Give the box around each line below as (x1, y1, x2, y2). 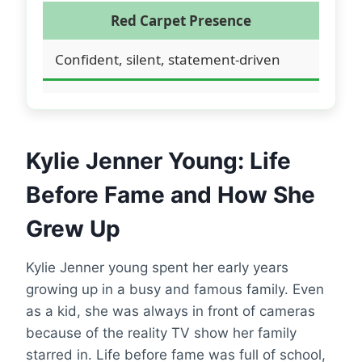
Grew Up (26, 214, 120, 242)
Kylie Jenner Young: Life (26, 146, 291, 175)
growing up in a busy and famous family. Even (26, 280, 324, 297)
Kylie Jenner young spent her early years (26, 259, 288, 276)
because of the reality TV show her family (26, 324, 297, 341)
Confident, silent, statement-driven (55, 49, 280, 69)
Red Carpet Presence (111, 11, 251, 30)
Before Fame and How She (26, 180, 315, 208)
